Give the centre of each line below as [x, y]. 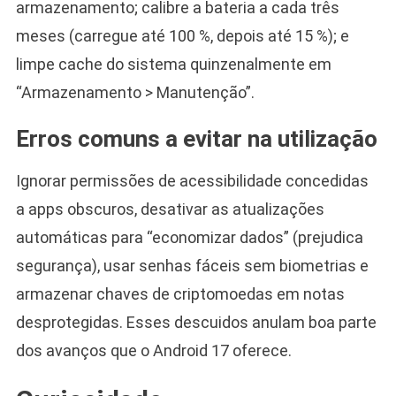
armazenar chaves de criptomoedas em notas [180, 294]
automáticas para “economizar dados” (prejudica [189, 238]
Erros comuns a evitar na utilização [196, 139]
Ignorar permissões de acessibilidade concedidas [192, 181]
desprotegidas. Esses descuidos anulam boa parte [196, 323]
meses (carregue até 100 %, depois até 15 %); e [182, 36]
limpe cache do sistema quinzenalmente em [173, 65]
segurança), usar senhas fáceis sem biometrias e [192, 266]
